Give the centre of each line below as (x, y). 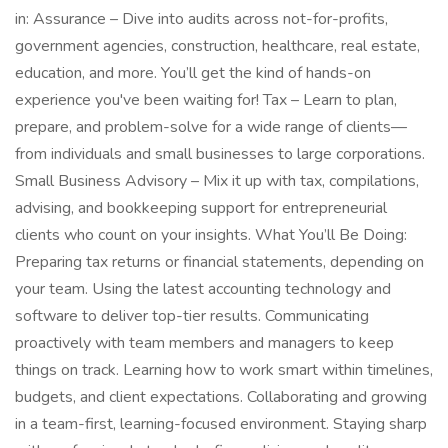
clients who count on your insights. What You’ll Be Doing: (211, 235)
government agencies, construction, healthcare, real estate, (217, 46)
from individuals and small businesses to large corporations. (220, 154)
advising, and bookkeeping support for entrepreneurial (201, 208)
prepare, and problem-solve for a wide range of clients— (211, 127)
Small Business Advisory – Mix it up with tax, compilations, (217, 181)
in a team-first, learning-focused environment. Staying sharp (221, 424)
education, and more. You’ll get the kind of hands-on (193, 73)
